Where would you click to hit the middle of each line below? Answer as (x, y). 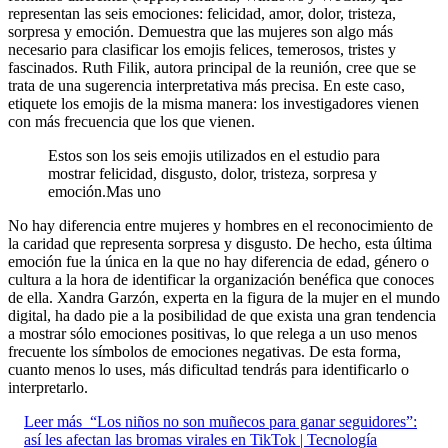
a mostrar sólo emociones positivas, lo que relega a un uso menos (212, 333)
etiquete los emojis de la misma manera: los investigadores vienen (213, 103)
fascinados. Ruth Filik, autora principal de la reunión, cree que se (212, 67)
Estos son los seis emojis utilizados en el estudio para (214, 155)
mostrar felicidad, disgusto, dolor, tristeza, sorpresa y (212, 173)
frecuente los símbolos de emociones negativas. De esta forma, (204, 351)
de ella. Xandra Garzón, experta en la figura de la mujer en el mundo (224, 297)
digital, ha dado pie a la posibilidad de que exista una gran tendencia (222, 315)
